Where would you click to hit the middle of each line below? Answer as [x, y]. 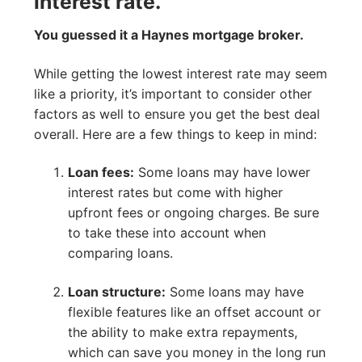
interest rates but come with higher [175, 193]
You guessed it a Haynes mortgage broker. [169, 35]
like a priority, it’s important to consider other [173, 93]
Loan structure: [116, 292]
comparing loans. [120, 253]
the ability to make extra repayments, [182, 333]
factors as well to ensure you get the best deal [177, 114]
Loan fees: [101, 173]
